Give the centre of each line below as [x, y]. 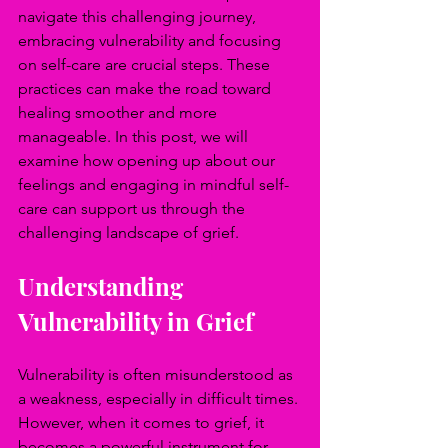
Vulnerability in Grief [135, 321]
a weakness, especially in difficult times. [160, 398]
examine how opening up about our [148, 160]
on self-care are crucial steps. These [146, 64]
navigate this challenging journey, [139, 16]
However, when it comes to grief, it [143, 422]
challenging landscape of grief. [128, 232]
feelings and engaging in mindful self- [153, 184]
